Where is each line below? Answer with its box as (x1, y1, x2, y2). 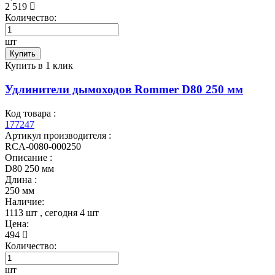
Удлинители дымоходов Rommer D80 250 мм (5, 82, 243, 96)
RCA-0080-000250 (5, 141, 81, 152)
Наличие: (5, 196, 44, 207)
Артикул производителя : (5, 130, 111, 141)
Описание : (5, 152, 52, 163)
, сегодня (40, 207, 77, 218)
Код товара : (5, 107, 56, 118)
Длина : (5, 174, 37, 185)
